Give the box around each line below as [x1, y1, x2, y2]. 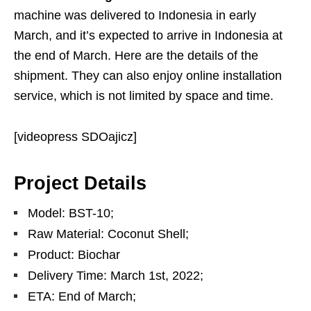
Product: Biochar [28, 248, 120, 262]
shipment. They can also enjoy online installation [14, 69, 282, 83]
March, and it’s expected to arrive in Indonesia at [14, 28, 283, 42]
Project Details [14, 173, 146, 194]
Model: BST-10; [28, 206, 114, 220]
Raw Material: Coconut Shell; [28, 227, 189, 241]
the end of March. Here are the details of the [14, 49, 258, 62]
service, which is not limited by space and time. [14, 89, 274, 103]
